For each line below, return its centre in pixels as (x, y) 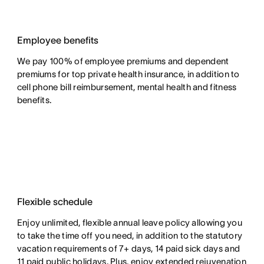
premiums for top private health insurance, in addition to (128, 74)
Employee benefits (57, 40)
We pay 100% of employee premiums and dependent (123, 61)
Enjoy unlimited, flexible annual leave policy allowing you (130, 222)
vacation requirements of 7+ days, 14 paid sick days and (128, 248)
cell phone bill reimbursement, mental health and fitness (127, 87)
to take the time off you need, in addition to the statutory (130, 235)
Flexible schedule (55, 202)
